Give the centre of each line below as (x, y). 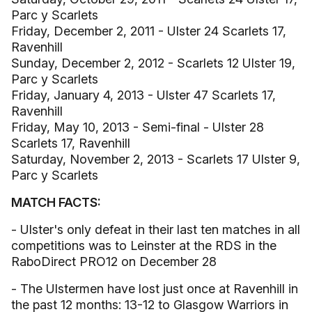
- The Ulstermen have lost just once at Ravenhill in (155, 289)
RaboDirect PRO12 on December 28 (114, 262)
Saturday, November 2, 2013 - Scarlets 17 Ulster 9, (156, 159)
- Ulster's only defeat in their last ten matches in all (156, 229)
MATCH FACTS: (56, 202)
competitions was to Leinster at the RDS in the (144, 245)
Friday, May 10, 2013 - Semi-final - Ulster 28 (138, 127)
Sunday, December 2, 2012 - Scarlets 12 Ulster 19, (153, 63)
